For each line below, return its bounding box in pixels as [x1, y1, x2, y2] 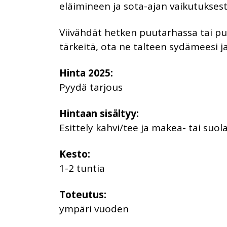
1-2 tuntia [59, 161, 105, 175]
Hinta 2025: [59, 66, 113, 80]
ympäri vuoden [59, 202, 129, 215]
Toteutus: [59, 187, 106, 201]
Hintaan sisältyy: [59, 106, 139, 120]
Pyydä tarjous [59, 80, 123, 94]
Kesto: [59, 147, 90, 161]
